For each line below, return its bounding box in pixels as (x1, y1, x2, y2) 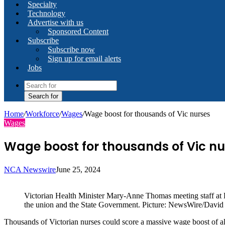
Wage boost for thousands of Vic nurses (84, 109, 210, 118)
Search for (28, 92, 58, 100)
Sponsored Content (48, 27, 108, 36)
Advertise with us (28, 18, 83, 27)
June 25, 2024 (56, 165, 100, 174)
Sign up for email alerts (48, 54, 121, 63)
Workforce (26, 109, 59, 118)
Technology (28, 9, 65, 18)
